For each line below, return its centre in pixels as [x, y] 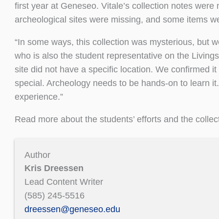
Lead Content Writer [64, 182]
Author [37, 155]
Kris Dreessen [54, 168]
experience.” [40, 97]
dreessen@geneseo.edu [72, 209]
